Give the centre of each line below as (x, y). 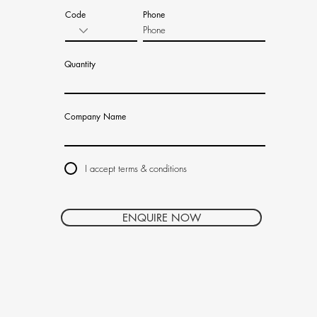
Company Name (95, 116)
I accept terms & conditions (136, 168)
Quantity (80, 64)
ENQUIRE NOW (161, 218)
